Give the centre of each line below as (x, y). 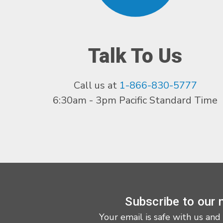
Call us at (96, 86)
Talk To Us (135, 56)
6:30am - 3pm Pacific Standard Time (135, 101)
